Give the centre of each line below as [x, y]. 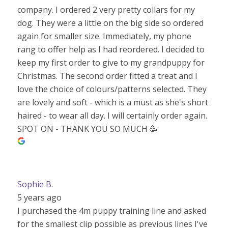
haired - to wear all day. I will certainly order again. [112, 116]
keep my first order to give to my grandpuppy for [111, 63]
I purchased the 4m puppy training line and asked [111, 211]
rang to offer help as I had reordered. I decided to [111, 49]
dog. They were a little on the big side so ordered [110, 23]
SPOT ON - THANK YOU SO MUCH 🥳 [87, 129]
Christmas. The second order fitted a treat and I [107, 76]
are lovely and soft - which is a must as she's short [112, 102]
